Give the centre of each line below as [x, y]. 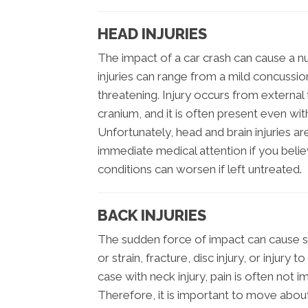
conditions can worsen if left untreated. [200, 169]
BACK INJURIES [152, 216]
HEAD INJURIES [152, 34]
